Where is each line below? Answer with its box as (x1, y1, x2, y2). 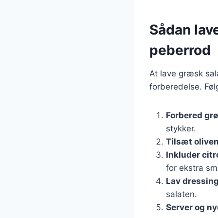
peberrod (149, 41, 211, 58)
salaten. (166, 189, 197, 199)
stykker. (166, 123, 196, 133)
